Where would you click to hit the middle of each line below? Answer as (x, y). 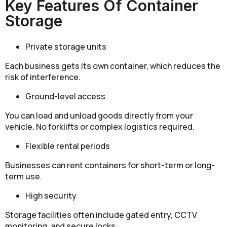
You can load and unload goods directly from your (99, 115)
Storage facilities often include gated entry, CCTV (101, 215)
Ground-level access (65, 96)
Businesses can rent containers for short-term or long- (110, 165)
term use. (24, 176)
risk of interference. (43, 77)
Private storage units (66, 46)
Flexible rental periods (68, 146)
